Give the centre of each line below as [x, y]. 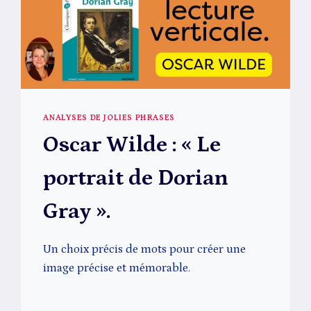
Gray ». [77, 211]
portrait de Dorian [136, 178]
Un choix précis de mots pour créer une [145, 249]
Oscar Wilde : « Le [132, 145]
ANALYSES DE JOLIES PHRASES [109, 117]
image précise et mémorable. [117, 268]
